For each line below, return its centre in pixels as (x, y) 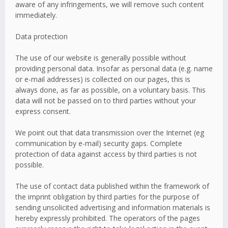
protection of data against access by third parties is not (106, 154)
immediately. (36, 15)
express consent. (43, 111)
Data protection (41, 36)
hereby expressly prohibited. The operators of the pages (108, 218)
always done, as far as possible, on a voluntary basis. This (110, 90)
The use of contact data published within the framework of (112, 186)
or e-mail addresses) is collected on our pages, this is (103, 79)
